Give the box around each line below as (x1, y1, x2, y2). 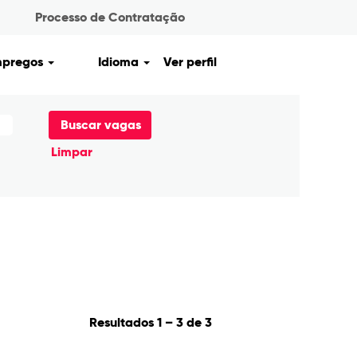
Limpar (51, 144, 92, 159)
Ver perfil (163, 54, 218, 69)
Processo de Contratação (35, 10, 185, 25)
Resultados (89, 314, 157, 330)
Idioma (98, 54, 142, 69)
